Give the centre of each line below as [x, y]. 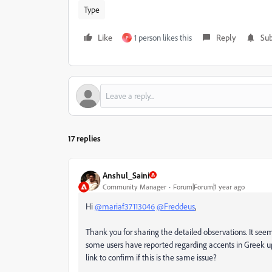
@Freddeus [176, 206]
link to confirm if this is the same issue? [151, 257]
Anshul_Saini [126, 175]
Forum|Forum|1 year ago [209, 186]
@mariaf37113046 [125, 206]
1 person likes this [163, 37]
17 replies [84, 138]
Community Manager [134, 186]
